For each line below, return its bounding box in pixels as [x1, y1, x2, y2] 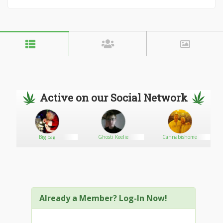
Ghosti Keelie [98, 133, 129, 140]
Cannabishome [162, 133, 198, 140]
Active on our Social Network [39, 91, 188, 105]
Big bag [39, 133, 56, 140]
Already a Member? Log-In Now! [39, 193, 167, 204]
